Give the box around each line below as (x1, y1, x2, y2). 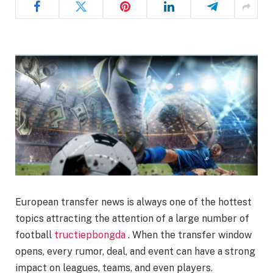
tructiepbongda (54, 229, 126, 241)
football (15, 229, 54, 241)
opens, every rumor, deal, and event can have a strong (15, 245, 255, 257)
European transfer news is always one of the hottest (15, 196, 252, 208)
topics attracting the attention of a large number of (15, 212, 249, 224)
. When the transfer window (126, 229, 252, 241)
